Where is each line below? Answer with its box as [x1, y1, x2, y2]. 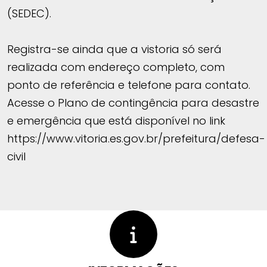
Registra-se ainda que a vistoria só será [7, 41, 222, 57]
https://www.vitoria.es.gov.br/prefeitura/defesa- [7, 131, 265, 146]
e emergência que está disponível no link [7, 113, 225, 128]
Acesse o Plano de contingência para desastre [7, 95, 259, 110]
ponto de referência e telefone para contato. [7, 77, 250, 92]
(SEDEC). [7, 5, 51, 21]
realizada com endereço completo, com [7, 59, 225, 74]
